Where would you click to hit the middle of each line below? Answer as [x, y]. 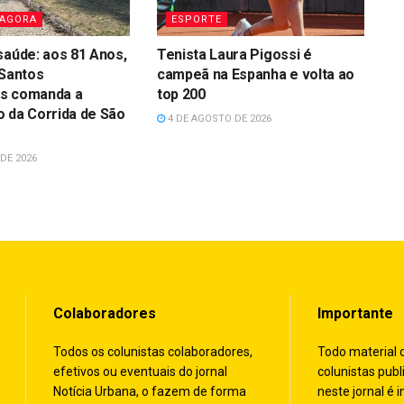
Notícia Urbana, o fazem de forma [150, 391]
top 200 [181, 94]
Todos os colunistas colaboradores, [153, 351]
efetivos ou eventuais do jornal [140, 371]
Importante [355, 313]
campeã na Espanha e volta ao [256, 74]
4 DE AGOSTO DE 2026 [218, 118]
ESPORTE [196, 19]
